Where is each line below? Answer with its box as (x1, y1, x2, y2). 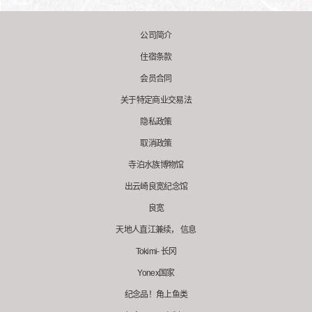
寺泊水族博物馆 (128, 160, 184, 170)
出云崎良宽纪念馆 (124, 182, 188, 192)
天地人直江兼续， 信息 (116, 225, 196, 235)
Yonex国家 (137, 268, 175, 278)
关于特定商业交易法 (120, 95, 192, 105)
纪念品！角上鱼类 (124, 290, 188, 299)
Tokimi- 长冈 (135, 247, 177, 256)
